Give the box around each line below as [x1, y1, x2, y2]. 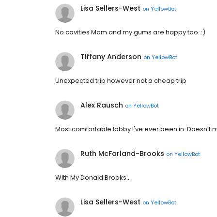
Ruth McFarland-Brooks [80, 149, 164, 159]
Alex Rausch [80, 100, 123, 110]
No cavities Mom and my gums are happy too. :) [55, 28, 205, 37]
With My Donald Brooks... [55, 173, 131, 183]
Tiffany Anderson [80, 52, 141, 62]
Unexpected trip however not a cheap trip [55, 76, 186, 86]
